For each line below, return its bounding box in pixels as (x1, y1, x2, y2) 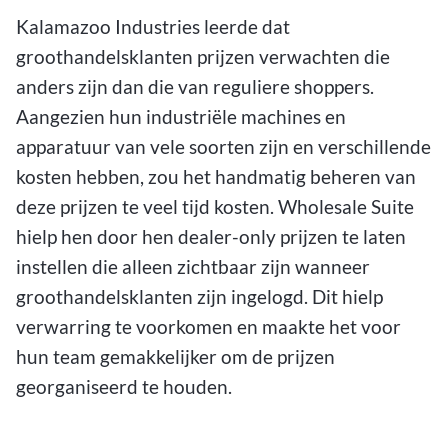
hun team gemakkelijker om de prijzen (16, 344, 335, 368)
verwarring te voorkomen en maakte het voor (16, 314, 401, 338)
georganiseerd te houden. (16, 374, 232, 398)
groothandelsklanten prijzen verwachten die (16, 44, 390, 68)
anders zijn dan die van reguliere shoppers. (16, 74, 374, 98)
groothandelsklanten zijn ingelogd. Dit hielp (16, 284, 383, 308)
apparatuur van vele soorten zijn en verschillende (16, 134, 431, 158)
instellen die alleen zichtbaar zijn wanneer (16, 254, 370, 278)
